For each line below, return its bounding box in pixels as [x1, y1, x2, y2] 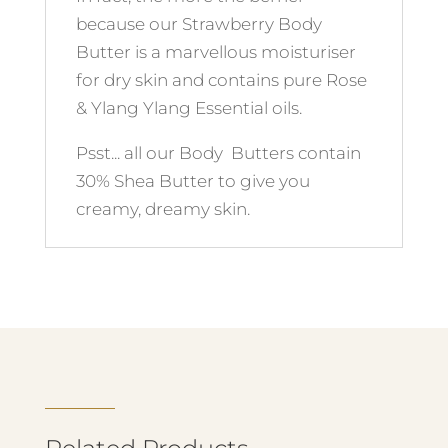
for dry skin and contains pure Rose [75, 70, 367, 90]
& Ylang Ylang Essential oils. [75, 98, 302, 118]
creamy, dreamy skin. [75, 199, 250, 219]
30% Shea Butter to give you [75, 171, 310, 191]
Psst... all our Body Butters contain [75, 143, 361, 163]
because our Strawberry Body [75, 14, 322, 34]
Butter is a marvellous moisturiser [75, 42, 356, 62]
